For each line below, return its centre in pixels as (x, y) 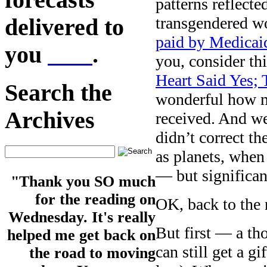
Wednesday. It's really (82, 218)
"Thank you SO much (83, 182)
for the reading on (95, 200)
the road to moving (92, 253)
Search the (58, 93)
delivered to (64, 27)
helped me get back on (81, 235)
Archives (50, 121)
